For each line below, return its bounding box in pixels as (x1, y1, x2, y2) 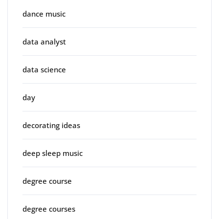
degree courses (22, 204, 75, 214)
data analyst (22, 37, 66, 47)
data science (22, 65, 66, 75)
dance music (22, 9, 66, 19)
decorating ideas (22, 120, 80, 131)
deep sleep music (22, 148, 83, 158)
